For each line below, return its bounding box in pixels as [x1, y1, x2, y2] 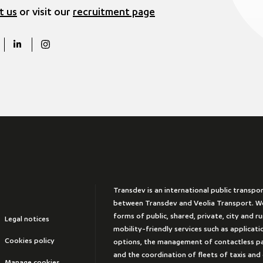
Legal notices [5, 215, 49, 224]
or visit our [17, 7, 73, 19]
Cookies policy [5, 237, 55, 245]
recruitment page [73, 7, 155, 19]
